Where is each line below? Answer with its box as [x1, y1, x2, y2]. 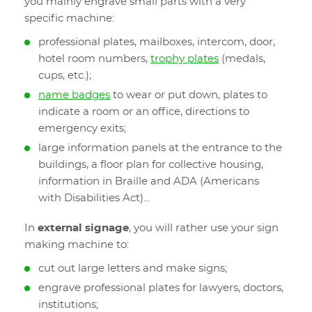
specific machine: [24, 13, 117, 24]
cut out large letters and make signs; [38, 263, 227, 274]
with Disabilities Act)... [38, 193, 150, 203]
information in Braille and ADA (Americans [38, 176, 259, 187]
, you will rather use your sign [129, 223, 279, 233]
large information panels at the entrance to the [38, 143, 282, 153]
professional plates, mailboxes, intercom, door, [38, 37, 275, 47]
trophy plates [150, 54, 219, 64]
